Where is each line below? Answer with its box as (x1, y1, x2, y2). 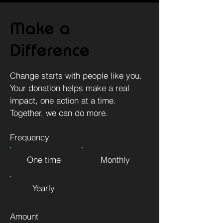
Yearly (32, 182, 55, 193)
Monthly (101, 154, 130, 165)
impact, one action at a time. (10, 95, 116, 106)
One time (26, 154, 61, 165)
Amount (10, 211, 38, 222)
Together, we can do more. (10, 107, 108, 118)
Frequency (10, 131, 49, 142)
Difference (10, 40, 90, 60)
